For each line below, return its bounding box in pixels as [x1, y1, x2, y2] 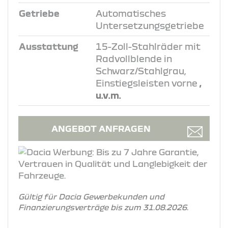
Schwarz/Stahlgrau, [96, 65, 186, 76]
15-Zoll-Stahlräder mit [96, 41, 201, 51]
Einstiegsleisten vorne [96, 77, 199, 88]
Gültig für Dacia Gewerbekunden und [18, 191, 164, 201]
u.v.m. [96, 90, 121, 100]
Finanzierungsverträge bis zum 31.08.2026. [18, 202, 188, 212]
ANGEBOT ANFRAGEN [51, 123, 151, 133]
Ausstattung [19, 41, 78, 51]
